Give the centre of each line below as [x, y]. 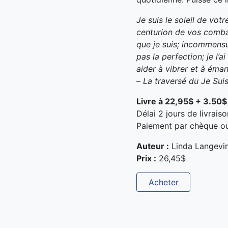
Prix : [147, 158]
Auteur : [153, 146]
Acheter [163, 182]
